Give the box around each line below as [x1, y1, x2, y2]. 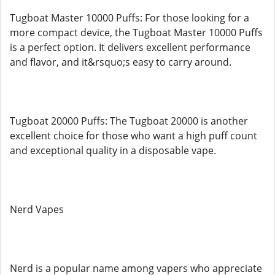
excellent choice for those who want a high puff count [10, 129, 257, 142]
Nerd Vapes [10, 203, 64, 216]
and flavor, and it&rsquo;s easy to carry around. [10, 55, 231, 69]
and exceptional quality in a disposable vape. [10, 144, 216, 157]
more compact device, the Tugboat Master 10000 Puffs [10, 26, 263, 39]
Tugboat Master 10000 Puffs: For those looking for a [10, 11, 249, 25]
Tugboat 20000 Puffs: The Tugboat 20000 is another [10, 114, 248, 128]
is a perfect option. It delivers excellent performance [10, 41, 250, 54]
